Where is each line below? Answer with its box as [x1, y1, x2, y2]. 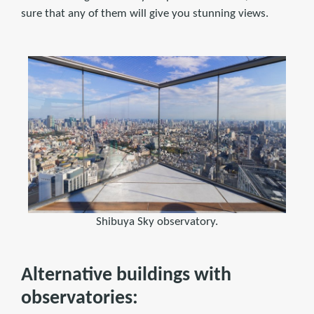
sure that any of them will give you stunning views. [21, 7, 268, 20]
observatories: [21, 289, 138, 309]
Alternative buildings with [21, 266, 231, 286]
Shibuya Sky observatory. [96, 216, 218, 228]
